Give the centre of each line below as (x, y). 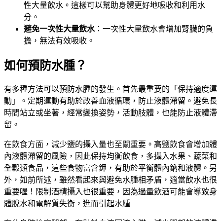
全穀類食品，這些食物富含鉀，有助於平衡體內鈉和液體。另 (110, 168)
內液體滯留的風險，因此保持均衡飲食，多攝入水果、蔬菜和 (110, 156)
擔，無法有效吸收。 (59, 40)
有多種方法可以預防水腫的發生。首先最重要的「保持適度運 (110, 89)
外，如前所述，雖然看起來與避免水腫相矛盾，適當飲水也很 (110, 180)
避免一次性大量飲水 (59, 29)
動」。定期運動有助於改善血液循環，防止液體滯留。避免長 (110, 101)
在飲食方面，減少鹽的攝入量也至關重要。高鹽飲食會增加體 (110, 145)
